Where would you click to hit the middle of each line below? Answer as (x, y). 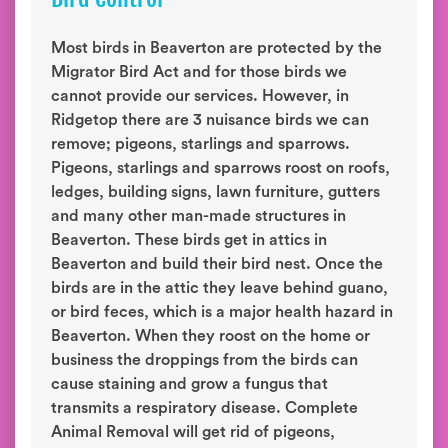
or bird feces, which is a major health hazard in (222, 312)
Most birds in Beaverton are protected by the (216, 48)
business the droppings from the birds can (204, 360)
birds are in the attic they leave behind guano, (219, 288)
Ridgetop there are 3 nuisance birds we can (210, 120)
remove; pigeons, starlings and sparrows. (200, 144)
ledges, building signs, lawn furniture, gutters (215, 192)
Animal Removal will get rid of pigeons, (193, 432)
